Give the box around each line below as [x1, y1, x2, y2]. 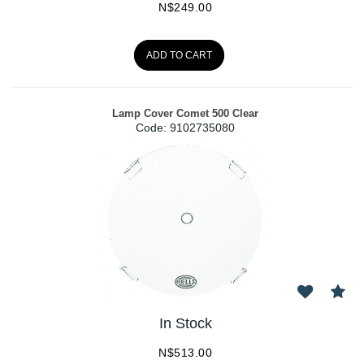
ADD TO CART [146, 50, 213, 62]
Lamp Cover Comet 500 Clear [112, 106, 259, 119]
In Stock [158, 315, 212, 332]
